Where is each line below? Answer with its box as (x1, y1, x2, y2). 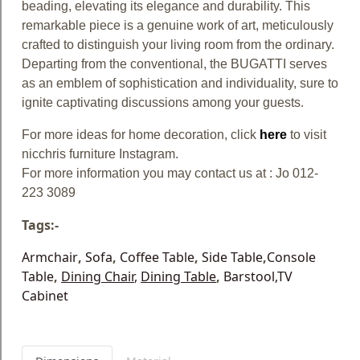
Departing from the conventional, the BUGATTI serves (22, 56, 327, 71)
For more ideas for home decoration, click (22, 127, 260, 141)
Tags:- (22, 215, 59, 234)
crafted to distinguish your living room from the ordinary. (22, 37, 334, 51)
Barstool (223, 267, 275, 285)
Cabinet (22, 286, 68, 305)
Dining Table (141, 267, 216, 285)
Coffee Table (120, 247, 194, 266)
